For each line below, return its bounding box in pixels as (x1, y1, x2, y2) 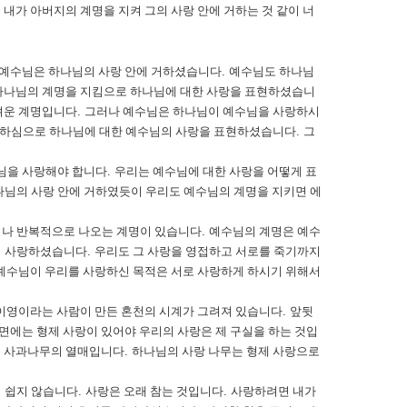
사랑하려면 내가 (231, 384, 316, 398)
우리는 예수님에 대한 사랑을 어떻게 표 (114, 164, 317, 178)
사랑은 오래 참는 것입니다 (85, 384, 223, 398)
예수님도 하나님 (229, 65, 314, 78)
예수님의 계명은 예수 (209, 224, 321, 238)
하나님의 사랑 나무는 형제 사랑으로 (132, 344, 320, 358)
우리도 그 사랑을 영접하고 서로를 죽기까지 (94, 244, 321, 258)
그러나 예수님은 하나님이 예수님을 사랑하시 (84, 104, 320, 118)
